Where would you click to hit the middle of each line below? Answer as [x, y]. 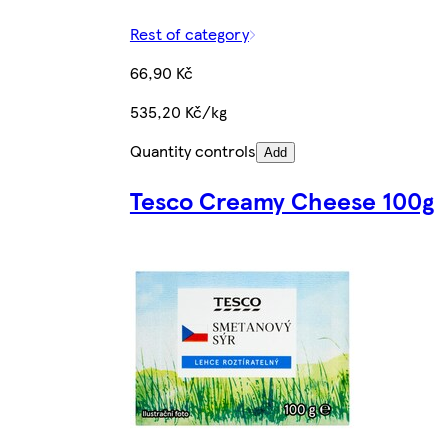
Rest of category [189, 33]
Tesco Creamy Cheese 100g [281, 199]
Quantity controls [192, 150]
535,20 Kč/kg [178, 111]
